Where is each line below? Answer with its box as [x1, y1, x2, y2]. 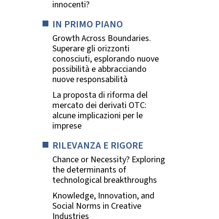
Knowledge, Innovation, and [52, 190, 154, 202]
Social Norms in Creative [52, 200, 141, 213]
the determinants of [52, 163, 126, 176]
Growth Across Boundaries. [52, 32, 151, 44]
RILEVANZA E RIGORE [52, 138, 143, 153]
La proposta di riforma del [52, 89, 148, 102]
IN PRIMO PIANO [52, 17, 123, 32]
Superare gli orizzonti [52, 42, 130, 55]
